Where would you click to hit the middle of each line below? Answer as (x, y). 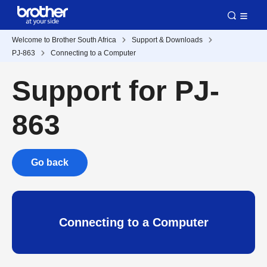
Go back (50, 162)
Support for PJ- (116, 91)
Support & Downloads (167, 40)
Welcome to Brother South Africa (64, 40)
